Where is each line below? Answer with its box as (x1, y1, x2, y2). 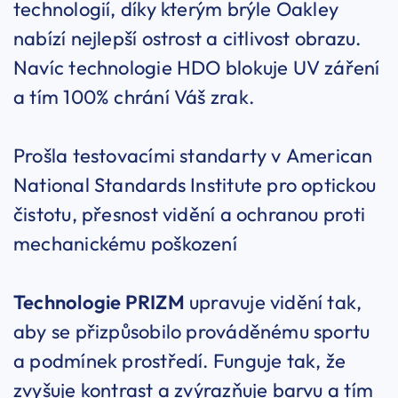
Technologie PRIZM (13, 290, 185, 315)
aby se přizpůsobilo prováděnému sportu (13, 319, 370, 345)
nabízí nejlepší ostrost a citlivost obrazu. (13, 26, 362, 52)
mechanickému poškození (13, 231, 237, 257)
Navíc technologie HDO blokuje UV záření (13, 55, 380, 81)
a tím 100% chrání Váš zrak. (13, 84, 254, 110)
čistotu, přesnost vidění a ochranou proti (13, 202, 366, 227)
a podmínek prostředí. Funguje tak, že (13, 348, 346, 374)
